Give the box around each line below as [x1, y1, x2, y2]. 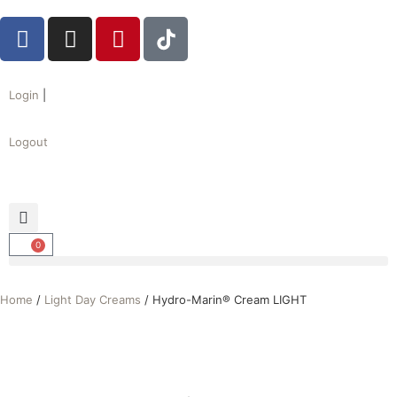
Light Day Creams [44, 292, 141, 307]
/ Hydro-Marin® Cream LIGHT [141, 292, 307, 307]
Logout [9, 135, 48, 150]
